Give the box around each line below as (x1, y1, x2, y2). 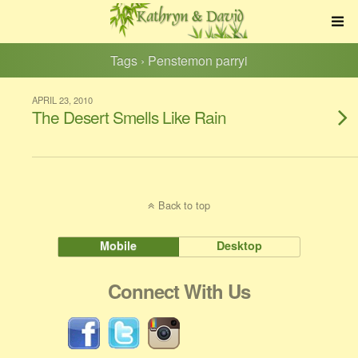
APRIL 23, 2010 (32, 93, 93, 106)
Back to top (158, 197, 210, 213)
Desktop (217, 237, 263, 253)
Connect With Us (108, 277, 250, 304)
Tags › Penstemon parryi (110, 51, 248, 70)
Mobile (100, 237, 137, 253)
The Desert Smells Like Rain (32, 105, 226, 129)
